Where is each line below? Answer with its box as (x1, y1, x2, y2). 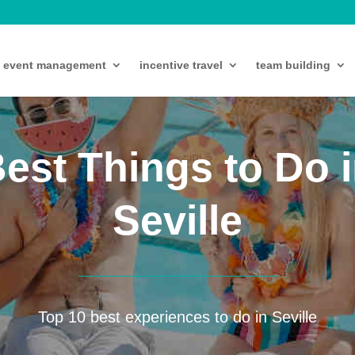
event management (2, 59, 106, 71)
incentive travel (139, 59, 223, 71)
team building (255, 59, 330, 71)
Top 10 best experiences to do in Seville (37, 308, 317, 326)
